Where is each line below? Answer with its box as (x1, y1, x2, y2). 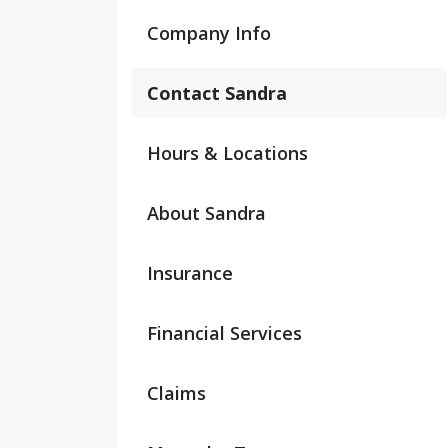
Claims (147, 381, 206, 405)
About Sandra (147, 201, 266, 225)
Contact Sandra (147, 81, 287, 105)
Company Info (147, 21, 271, 45)
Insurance (147, 261, 233, 285)
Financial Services (147, 321, 302, 345)
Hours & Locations (147, 141, 308, 165)
